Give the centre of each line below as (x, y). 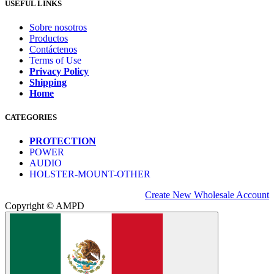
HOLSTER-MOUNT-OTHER (90, 174)
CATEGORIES (31, 117)
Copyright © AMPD (45, 206)
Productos (49, 39)
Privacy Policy (59, 72)
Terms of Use (55, 61)
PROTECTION (63, 141)
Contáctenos (53, 50)
